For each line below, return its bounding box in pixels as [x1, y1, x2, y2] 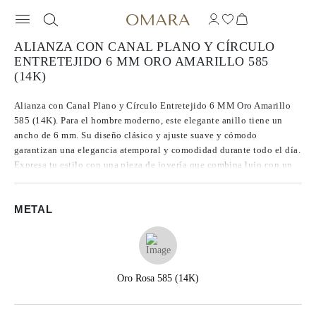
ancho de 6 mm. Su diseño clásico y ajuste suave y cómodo [14, 130, 257, 140]
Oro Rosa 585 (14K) [117, 273, 199, 284]
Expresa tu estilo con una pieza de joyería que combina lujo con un [14, 159, 293, 170]
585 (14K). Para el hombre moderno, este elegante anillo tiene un [14, 115, 283, 126]
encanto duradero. [14, 174, 89, 185]
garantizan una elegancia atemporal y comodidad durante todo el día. [14, 145, 301, 155]
